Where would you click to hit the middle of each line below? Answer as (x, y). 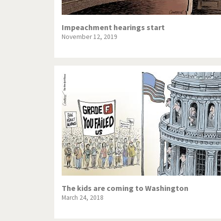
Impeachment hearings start (113, 27)
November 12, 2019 (90, 37)
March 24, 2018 (83, 198)
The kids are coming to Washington (125, 188)
